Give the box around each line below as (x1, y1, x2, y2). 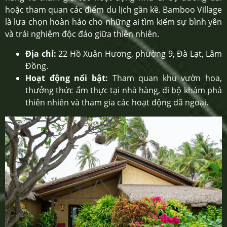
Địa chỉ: (25, 48, 56, 59)
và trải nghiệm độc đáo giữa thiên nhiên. (5, 28, 159, 40)
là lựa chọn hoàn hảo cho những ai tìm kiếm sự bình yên (5, 16, 222, 28)
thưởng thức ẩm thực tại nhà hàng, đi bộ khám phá (25, 84, 222, 96)
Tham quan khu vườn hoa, (107, 72, 222, 84)
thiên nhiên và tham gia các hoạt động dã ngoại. (25, 96, 208, 108)
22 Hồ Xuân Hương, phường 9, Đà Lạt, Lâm (56, 48, 222, 59)
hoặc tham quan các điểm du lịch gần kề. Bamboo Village (5, 4, 222, 16)
